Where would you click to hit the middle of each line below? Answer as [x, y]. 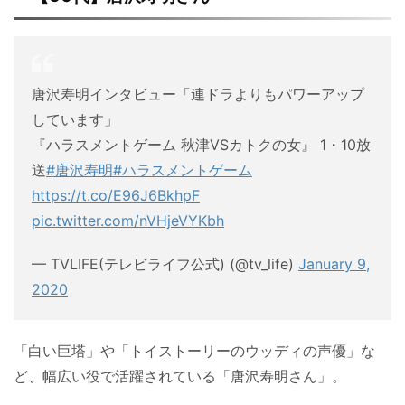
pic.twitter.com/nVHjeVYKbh [128, 220]
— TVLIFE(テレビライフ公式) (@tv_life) [165, 264]
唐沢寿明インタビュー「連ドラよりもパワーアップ [198, 94]
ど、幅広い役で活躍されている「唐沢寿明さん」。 [180, 376]
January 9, [334, 264]
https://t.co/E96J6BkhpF [116, 195]
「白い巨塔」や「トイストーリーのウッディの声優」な [194, 350]
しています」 [75, 119]
